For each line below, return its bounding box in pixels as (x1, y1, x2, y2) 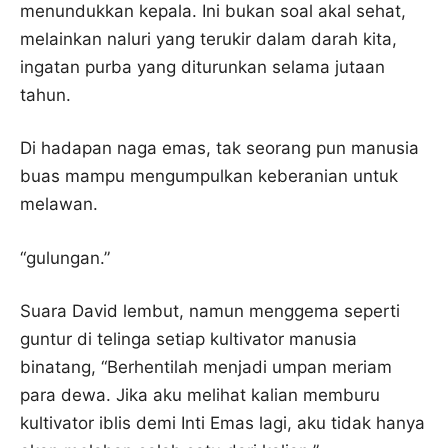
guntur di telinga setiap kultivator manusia (20, 329, 357, 349)
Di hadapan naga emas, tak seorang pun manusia (20, 138, 419, 158)
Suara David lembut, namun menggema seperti (20, 301, 400, 321)
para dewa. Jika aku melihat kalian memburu (20, 385, 380, 405)
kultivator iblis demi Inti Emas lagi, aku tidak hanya (20, 413, 425, 433)
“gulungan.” (20, 247, 110, 268)
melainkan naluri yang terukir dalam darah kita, (20, 28, 397, 49)
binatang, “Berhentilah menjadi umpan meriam (20, 357, 392, 377)
